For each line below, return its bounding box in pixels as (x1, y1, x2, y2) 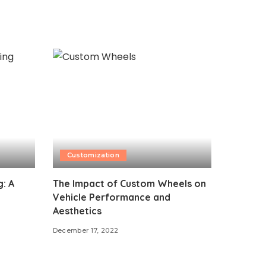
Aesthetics (52, 204, 102, 217)
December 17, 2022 (52, 226, 119, 235)
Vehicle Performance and (52, 191, 170, 203)
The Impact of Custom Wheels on (52, 177, 206, 189)
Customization (66, 150, 119, 159)
